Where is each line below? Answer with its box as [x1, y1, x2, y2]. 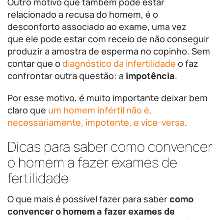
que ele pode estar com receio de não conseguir [7, 33, 209, 45]
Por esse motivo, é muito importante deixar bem [7, 92, 208, 104]
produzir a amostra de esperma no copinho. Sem [7, 45, 210, 57]
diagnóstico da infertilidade [62, 57, 176, 69]
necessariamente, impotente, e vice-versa [7, 116, 185, 128]
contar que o [7, 57, 62, 69]
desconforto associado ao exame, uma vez [7, 21, 187, 32]
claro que [7, 104, 48, 116]
